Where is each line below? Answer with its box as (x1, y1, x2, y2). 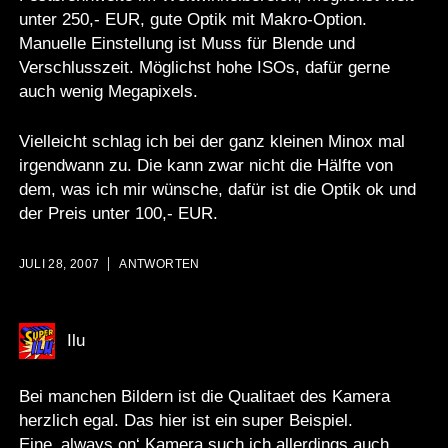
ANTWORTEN (119, 257, 200, 272)
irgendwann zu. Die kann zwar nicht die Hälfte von (18, 155, 393, 175)
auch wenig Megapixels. (18, 82, 198, 102)
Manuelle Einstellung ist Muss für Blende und (18, 34, 355, 54)
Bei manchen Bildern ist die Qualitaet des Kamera (18, 386, 390, 406)
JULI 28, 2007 (18, 257, 100, 272)
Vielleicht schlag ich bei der (18, 131, 229, 151)
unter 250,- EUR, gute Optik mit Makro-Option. (18, 10, 367, 30)
